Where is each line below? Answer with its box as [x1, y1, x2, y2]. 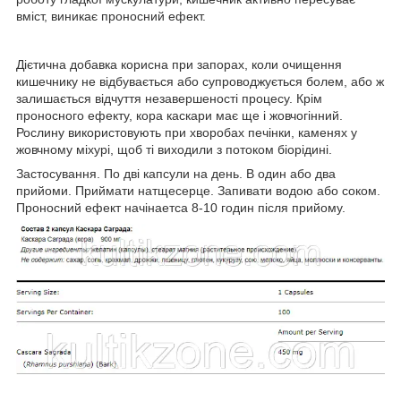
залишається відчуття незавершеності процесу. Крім [16, 90, 322, 106]
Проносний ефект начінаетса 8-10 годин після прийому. [16, 200, 346, 215]
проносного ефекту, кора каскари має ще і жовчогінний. [16, 107, 343, 123]
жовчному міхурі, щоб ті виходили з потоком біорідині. [16, 141, 332, 157]
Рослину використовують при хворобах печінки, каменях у [16, 124, 357, 140]
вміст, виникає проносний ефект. [16, 8, 206, 23]
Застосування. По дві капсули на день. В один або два [16, 166, 336, 181]
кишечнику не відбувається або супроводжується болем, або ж [16, 73, 384, 89]
